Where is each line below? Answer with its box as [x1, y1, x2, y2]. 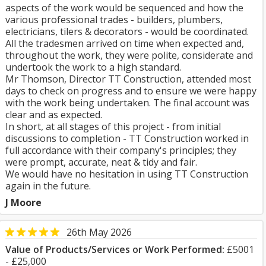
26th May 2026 [66, 226, 132, 239]
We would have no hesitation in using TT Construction [5, 167, 248, 180]
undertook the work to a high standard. [5, 61, 181, 74]
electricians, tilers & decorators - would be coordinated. [5, 25, 249, 38]
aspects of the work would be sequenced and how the [5, 1, 243, 14]
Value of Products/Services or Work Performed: [5, 243, 224, 256]
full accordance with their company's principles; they [5, 144, 236, 157]
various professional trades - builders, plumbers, [5, 13, 223, 26]
